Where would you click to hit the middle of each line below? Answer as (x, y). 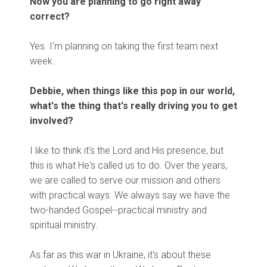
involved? (52, 121)
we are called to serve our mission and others (125, 181)
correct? (50, 17)
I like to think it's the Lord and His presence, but (127, 151)
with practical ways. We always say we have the (130, 195)
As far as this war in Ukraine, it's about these (120, 255)
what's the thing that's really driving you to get (133, 106)
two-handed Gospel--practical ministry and (118, 210)
